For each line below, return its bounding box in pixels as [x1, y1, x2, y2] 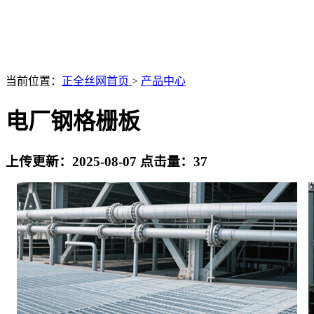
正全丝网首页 [62, 74, 132, 87]
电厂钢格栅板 [6, 109, 140, 135]
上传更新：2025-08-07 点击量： [6, 153, 193, 169]
